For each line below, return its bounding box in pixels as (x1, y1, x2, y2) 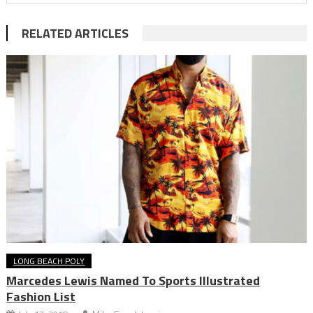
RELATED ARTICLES (21, 24, 129, 43)
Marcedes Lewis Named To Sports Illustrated (6, 270, 261, 290)
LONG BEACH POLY (13, 254, 85, 268)
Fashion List (6, 286, 76, 306)
